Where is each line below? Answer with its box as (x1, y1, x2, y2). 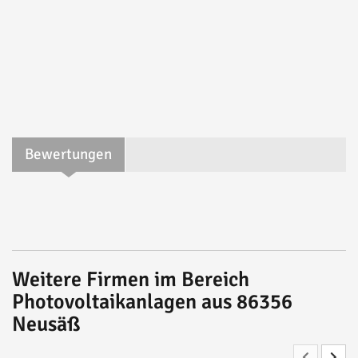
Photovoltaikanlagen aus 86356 (12, 289, 292, 315)
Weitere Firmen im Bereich (12, 267, 249, 292)
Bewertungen (25, 145, 112, 164)
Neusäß (12, 312, 81, 337)
